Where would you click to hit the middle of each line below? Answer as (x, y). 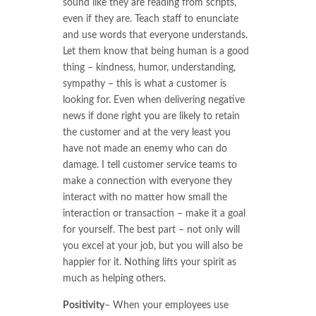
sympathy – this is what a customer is (145, 84)
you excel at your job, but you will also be (153, 247)
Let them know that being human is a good (156, 52)
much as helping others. (114, 279)
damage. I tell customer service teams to (150, 165)
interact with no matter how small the (145, 198)
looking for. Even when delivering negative (154, 101)
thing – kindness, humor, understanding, (149, 68)
